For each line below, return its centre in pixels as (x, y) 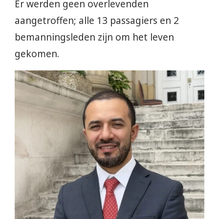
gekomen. (37, 54)
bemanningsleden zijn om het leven (94, 37)
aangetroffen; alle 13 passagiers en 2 (97, 21)
